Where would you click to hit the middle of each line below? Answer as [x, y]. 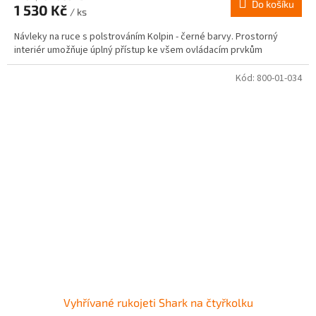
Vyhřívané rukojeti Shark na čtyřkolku [158, 303]
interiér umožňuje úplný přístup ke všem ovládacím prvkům [138, 50]
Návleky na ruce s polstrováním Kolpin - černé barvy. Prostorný [146, 36]
